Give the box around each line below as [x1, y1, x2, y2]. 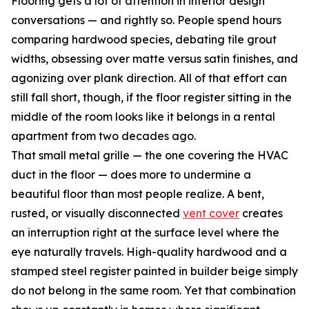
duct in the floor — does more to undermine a [11, 168, 251, 182]
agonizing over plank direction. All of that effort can [11, 71, 287, 86]
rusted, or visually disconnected [11, 206, 183, 221]
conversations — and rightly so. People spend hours [11, 13, 281, 28]
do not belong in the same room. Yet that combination [11, 283, 296, 298]
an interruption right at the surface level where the [11, 226, 279, 240]
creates [239, 206, 283, 221]
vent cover [183, 206, 239, 221]
